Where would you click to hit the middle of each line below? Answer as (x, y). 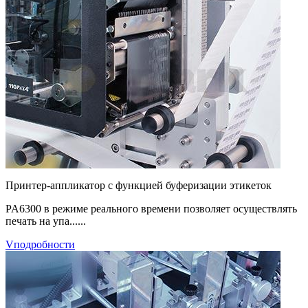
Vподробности (40, 245)
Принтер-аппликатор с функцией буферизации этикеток (139, 186)
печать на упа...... (46, 221)
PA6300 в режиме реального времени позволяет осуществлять (151, 209)
